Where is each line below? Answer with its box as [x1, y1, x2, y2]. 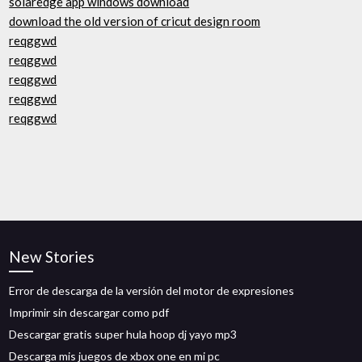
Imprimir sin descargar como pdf [9, 305, 170, 319]
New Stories [9, 247, 95, 266]
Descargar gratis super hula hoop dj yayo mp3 [9, 327, 238, 341]
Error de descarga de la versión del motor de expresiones [9, 284, 295, 297]
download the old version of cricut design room [9, 14, 261, 28]
